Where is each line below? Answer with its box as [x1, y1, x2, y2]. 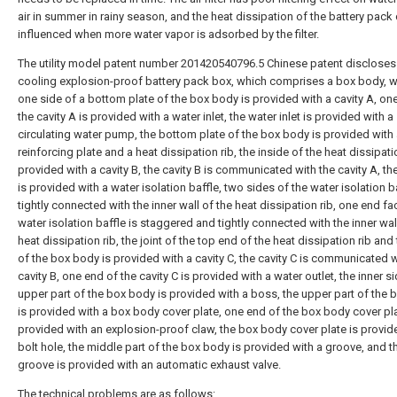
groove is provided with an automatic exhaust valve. [18, 358, 281, 371]
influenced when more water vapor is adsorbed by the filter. [18, 27, 319, 41]
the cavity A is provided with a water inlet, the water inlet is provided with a [18, 110, 393, 123]
